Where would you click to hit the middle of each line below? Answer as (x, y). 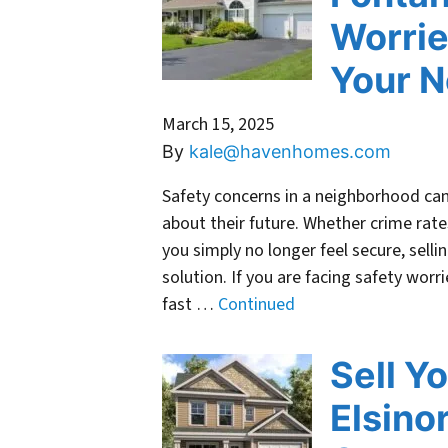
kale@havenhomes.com (290, 152)
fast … (190, 305)
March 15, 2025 (218, 125)
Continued (256, 305)
